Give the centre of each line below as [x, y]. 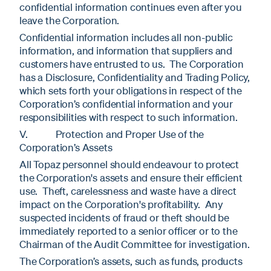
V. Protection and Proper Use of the [112, 134]
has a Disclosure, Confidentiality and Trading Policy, [135, 77]
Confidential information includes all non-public [126, 38]
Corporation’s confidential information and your [126, 104]
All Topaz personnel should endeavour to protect [129, 165]
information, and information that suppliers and [126, 51]
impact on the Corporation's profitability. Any [122, 204]
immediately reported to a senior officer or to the [129, 231]
